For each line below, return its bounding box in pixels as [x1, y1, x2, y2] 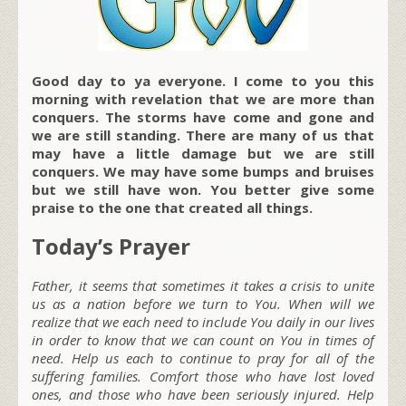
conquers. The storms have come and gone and [32, 107, 374, 126]
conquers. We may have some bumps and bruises [32, 161, 374, 180]
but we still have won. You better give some [32, 179, 374, 198]
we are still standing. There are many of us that [32, 125, 374, 144]
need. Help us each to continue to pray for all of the [32, 348, 374, 367]
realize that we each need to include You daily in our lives [32, 312, 374, 331]
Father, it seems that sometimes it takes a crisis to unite [32, 275, 374, 295]
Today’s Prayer [32, 230, 190, 261]
